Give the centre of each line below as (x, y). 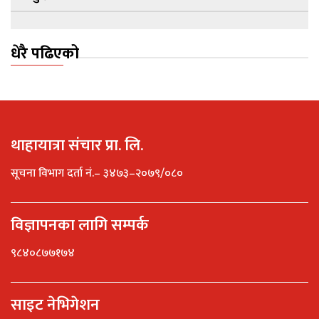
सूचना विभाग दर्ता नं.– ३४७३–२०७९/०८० (97, 174)
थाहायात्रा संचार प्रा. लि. (77, 146)
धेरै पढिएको (45, 54)
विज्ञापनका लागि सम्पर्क (80, 226)
